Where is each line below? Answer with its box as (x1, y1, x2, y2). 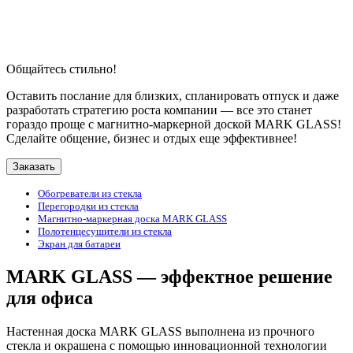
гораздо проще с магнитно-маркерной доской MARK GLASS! (6, 117, 341, 131)
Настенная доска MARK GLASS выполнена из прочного (6, 324, 314, 338)
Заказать (13, 160, 55, 173)
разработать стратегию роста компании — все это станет (6, 102, 312, 117)
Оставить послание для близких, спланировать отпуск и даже (6, 88, 339, 102)
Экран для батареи (38, 237, 121, 250)
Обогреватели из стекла (38, 187, 142, 199)
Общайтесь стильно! (6, 61, 117, 76)
